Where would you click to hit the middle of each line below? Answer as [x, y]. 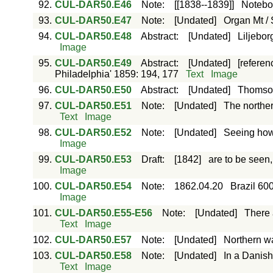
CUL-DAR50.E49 [93, 63]
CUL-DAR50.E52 [93, 133]
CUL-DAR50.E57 [93, 240]
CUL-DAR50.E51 [93, 106]
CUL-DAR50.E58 [93, 256]
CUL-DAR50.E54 [93, 186]
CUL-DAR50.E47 [93, 20]
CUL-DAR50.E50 [93, 90]
